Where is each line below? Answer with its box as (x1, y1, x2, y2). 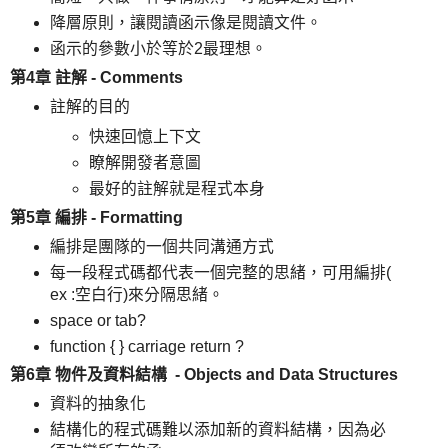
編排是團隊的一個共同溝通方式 (49, 237, 274, 255)
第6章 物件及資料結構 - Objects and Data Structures (10, 366, 398, 384)
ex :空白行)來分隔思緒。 (49, 285, 224, 303)
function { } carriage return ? (49, 337, 248, 355)
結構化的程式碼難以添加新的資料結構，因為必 (49, 421, 386, 439)
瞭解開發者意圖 (89, 153, 202, 171)
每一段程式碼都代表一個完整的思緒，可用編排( (49, 263, 391, 281)
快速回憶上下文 (89, 127, 202, 145)
